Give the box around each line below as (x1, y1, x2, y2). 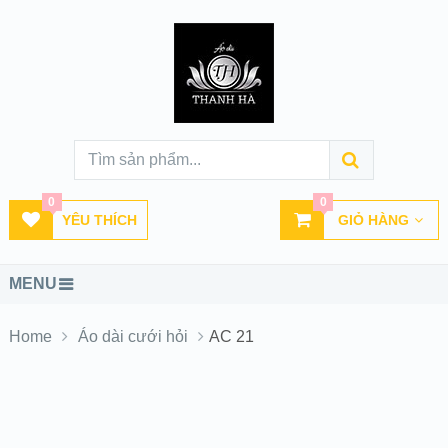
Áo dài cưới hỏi (77, 328, 188, 345)
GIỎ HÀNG (338, 212, 410, 228)
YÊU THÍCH (61, 212, 137, 228)
